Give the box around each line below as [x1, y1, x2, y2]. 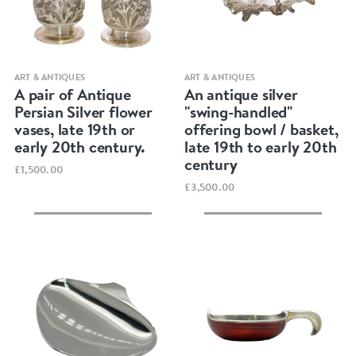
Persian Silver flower [14, 101, 153, 123]
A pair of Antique [14, 83, 131, 106]
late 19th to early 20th [184, 136, 337, 158]
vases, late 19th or [14, 118, 136, 141]
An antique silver [184, 83, 298, 106]
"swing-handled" [184, 101, 293, 123]
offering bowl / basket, [184, 118, 339, 141]
